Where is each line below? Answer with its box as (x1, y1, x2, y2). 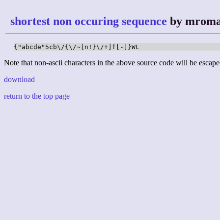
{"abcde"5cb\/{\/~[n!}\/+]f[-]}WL (14, 43, 139, 51)
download (4, 75, 35, 84)
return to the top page (4, 92, 70, 101)
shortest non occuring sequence (10, 15, 167, 27)
